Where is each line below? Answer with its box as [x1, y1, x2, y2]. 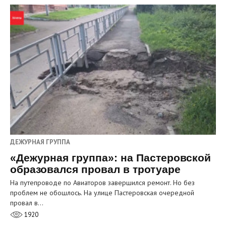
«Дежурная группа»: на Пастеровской [10, 151, 211, 163]
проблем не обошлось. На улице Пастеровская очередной [10, 188, 194, 197]
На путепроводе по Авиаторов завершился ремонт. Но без [10, 178, 195, 187]
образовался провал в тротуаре [10, 163, 181, 175]
